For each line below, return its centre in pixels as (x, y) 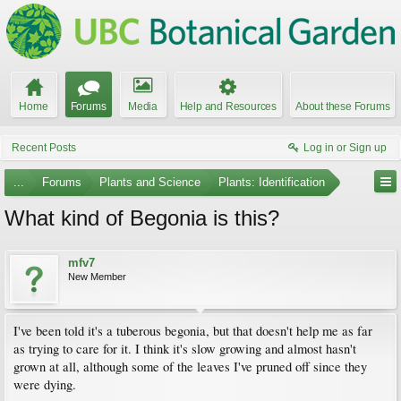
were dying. (45, 384)
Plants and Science (150, 182)
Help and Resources (228, 107)
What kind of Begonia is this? (142, 218)
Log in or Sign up (345, 148)
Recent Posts (44, 148)
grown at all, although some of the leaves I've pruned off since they (190, 367)
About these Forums (343, 107)
